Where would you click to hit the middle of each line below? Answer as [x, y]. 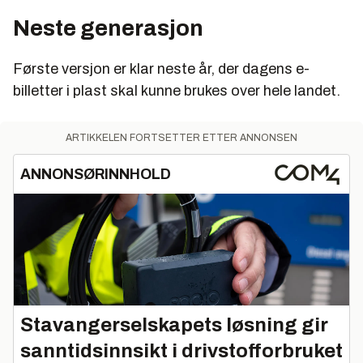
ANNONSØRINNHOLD [96, 175]
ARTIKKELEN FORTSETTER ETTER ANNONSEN [181, 138]
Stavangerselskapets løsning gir [174, 325]
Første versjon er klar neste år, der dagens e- [161, 69]
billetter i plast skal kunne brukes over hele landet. [177, 91]
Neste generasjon [108, 28]
